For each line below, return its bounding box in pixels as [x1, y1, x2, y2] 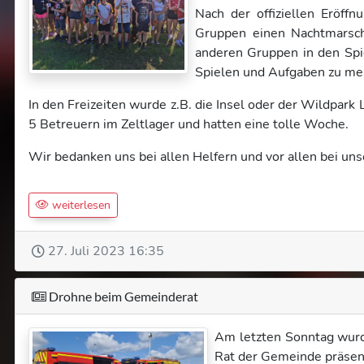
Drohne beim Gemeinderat [46, 288, 198, 304]
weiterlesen [49, 197, 110, 213]
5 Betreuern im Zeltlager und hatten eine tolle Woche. [28, 115, 349, 133]
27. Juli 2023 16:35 [48, 242, 164, 260]
